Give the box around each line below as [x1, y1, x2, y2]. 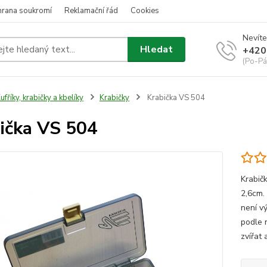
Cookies [131, 5, 159, 16]
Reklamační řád [64, 5, 118, 16]
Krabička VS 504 [145, 92, 205, 103]
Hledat [140, 42, 173, 56]
